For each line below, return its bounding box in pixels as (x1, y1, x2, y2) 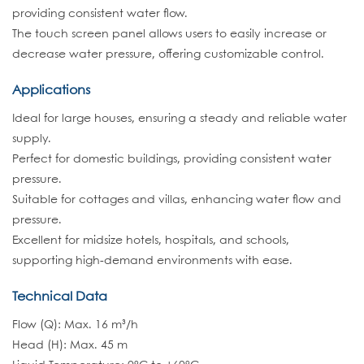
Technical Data (12, 291, 107, 303)
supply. (12, 133, 51, 145)
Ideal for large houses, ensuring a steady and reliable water (12, 113, 347, 124)
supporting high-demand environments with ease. (12, 255, 292, 266)
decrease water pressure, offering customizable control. (12, 49, 324, 60)
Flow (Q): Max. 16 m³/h (12, 319, 138, 331)
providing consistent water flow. (12, 8, 188, 19)
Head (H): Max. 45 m (12, 340, 128, 351)
